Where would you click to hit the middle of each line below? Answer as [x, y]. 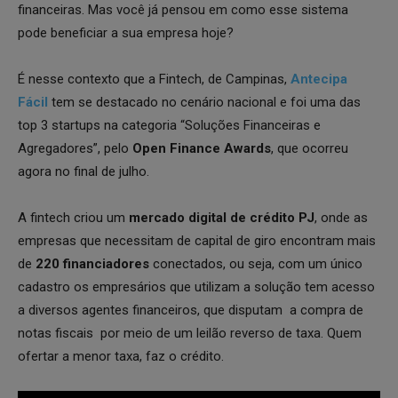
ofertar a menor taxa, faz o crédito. [121, 356]
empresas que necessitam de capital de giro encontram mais [197, 241]
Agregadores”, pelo [75, 148]
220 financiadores [91, 264]
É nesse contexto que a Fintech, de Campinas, [154, 79]
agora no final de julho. [84, 171]
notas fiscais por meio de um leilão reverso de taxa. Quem [190, 333]
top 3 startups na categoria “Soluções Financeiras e [169, 125]
